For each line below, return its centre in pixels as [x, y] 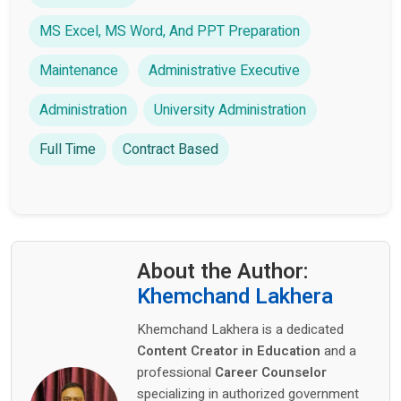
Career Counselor [271, 373]
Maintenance [79, 71]
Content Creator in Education [229, 351]
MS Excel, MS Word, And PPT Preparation [170, 32]
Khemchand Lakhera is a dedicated [240, 330]
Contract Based [171, 150]
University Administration [230, 111]
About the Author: [223, 272]
